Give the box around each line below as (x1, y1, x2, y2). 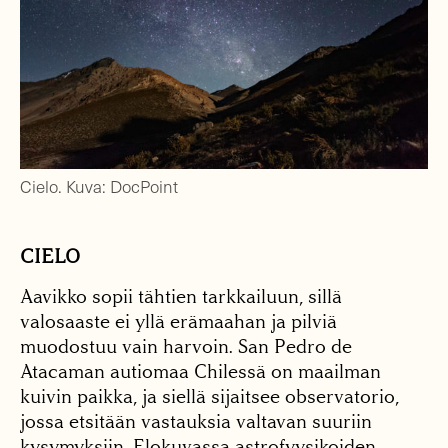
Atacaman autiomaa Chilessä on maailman (20, 360, 381, 384)
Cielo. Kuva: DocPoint (20, 175, 178, 199)
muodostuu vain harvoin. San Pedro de (20, 335, 352, 359)
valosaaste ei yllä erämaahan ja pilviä (20, 310, 337, 334)
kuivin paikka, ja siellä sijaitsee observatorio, (20, 385, 399, 409)
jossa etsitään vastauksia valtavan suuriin (20, 410, 372, 434)
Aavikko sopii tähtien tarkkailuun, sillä (20, 285, 342, 309)
